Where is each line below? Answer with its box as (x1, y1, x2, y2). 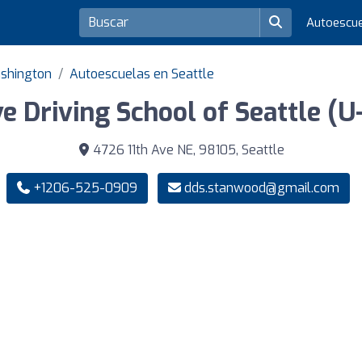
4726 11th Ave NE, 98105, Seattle (90, 141, 284, 159)
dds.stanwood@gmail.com (183, 179, 339, 197)
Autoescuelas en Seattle (69, 65, 214, 83)
